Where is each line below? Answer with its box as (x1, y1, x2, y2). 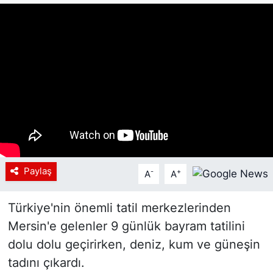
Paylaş (23, 166, 52, 177)
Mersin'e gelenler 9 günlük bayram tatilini (7, 219, 245, 234)
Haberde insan (32, 78, 110, 90)
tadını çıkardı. (7, 255, 85, 271)
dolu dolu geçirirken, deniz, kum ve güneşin (7, 237, 260, 252)
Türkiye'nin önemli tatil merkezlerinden (7, 200, 231, 216)
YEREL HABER (32, 47, 105, 59)
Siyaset (32, 16, 74, 28)
